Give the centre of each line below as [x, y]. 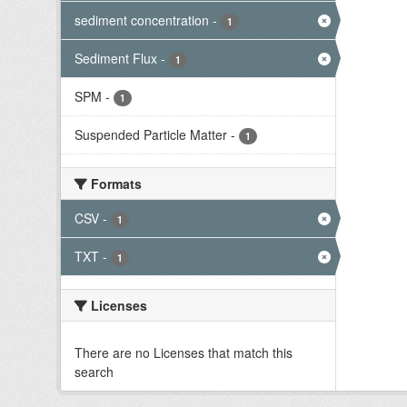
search [94, 372]
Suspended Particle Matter [151, 134]
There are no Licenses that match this [184, 352]
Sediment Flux [116, 58]
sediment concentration [142, 20]
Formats [114, 184]
